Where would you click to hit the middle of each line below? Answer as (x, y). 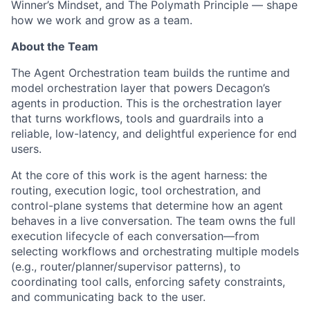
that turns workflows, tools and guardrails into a (137, 118)
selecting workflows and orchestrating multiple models (155, 251)
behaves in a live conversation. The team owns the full (153, 221)
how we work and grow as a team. (102, 20)
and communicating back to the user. (108, 297)
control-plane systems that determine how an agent (147, 206)
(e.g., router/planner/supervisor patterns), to (126, 266)
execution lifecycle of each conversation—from (135, 236)
